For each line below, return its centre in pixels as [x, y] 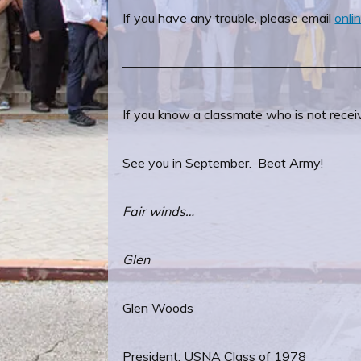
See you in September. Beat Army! [223, 163]
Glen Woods [158, 308]
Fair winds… [159, 211]
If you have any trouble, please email [229, 18]
